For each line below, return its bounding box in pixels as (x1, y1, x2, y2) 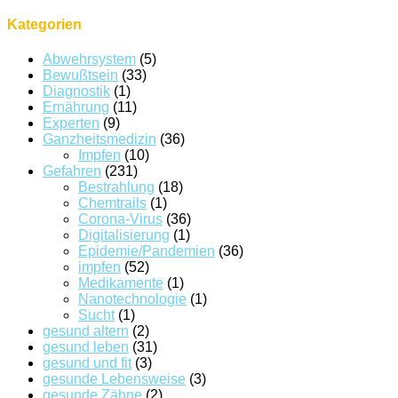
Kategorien (7, 16, 82, 32)
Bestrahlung (78, 179, 155, 195)
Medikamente (78, 275, 163, 291)
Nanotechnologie (78, 291, 187, 306)
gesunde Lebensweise (43, 370, 186, 386)
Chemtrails (78, 195, 147, 211)
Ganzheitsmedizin (43, 131, 156, 147)
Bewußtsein (43, 67, 118, 83)
